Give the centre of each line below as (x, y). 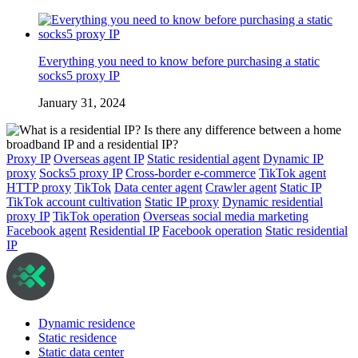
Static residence (78, 337)
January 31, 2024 (82, 102)
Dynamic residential (272, 201)
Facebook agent (46, 230)
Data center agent (158, 187)
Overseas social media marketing (226, 216)
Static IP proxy (182, 201)
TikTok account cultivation (74, 201)
